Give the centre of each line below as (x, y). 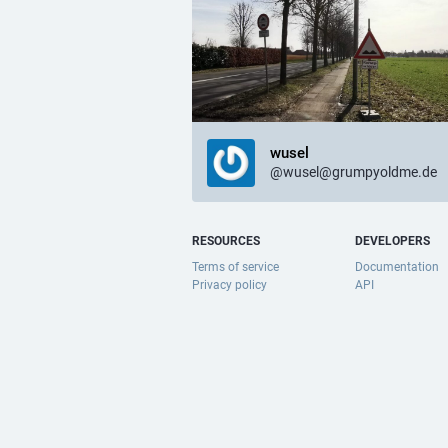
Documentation (397, 267)
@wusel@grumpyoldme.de (353, 171)
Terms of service (235, 267)
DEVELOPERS (393, 241)
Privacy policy (229, 285)
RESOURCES (226, 241)
